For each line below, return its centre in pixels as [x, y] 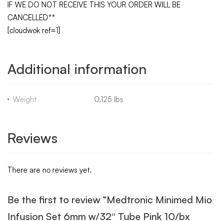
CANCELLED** [31, 18]
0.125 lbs [109, 100]
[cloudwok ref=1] [34, 31]
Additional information [77, 69]
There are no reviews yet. [50, 170]
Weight [25, 100]
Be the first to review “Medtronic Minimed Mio [110, 200]
